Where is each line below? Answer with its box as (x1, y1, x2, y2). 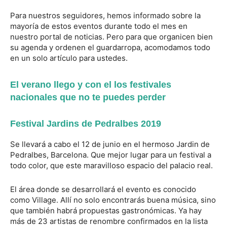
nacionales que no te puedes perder (10, 92, 166, 103)
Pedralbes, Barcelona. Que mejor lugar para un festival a (10, 150, 211, 160)
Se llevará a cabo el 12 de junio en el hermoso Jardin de (10, 139, 210, 149)
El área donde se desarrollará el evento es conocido (10, 184, 196, 195)
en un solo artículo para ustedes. (10, 53, 128, 63)
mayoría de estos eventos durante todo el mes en (10, 21, 187, 31)
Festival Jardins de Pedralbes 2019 (10, 119, 161, 129)
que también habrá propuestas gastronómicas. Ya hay (10, 206, 202, 216)
